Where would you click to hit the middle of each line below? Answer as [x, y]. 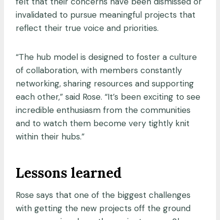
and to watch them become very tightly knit [103, 123]
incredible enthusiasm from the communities [103, 110]
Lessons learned [69, 173]
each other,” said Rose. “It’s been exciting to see [108, 96]
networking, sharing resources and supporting [105, 83]
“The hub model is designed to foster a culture [106, 57]
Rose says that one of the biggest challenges [103, 195]
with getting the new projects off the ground [103, 208]
